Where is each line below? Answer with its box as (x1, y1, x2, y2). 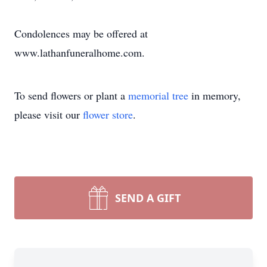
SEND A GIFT (115, 191, 181, 205)
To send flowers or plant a (14, 88, 128, 103)
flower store (83, 107, 133, 122)
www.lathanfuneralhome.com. (14, 45, 145, 60)
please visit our (14, 107, 83, 122)
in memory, (188, 88, 241, 103)
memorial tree (128, 88, 188, 103)
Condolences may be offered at (14, 26, 148, 41)
